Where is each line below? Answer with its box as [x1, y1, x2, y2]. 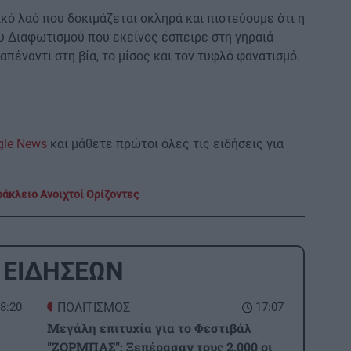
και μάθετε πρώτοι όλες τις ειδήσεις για [47, 136, 284, 152]
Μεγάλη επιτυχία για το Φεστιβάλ [47, 320, 251, 337]
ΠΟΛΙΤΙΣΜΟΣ [57, 300, 130, 316]
